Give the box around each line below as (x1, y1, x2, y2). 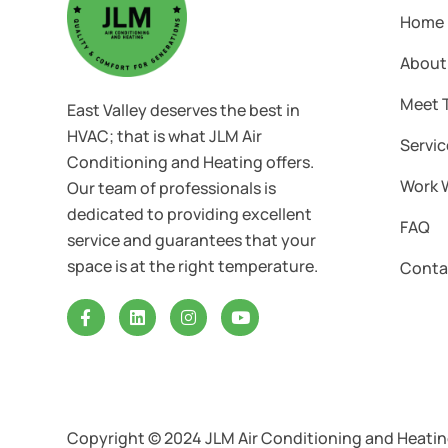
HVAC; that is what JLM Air (67, 124, 263, 147)
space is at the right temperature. (67, 254, 319, 277)
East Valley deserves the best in (67, 98, 301, 121)
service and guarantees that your (67, 228, 317, 251)
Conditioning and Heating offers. (67, 150, 315, 173)
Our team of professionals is (67, 176, 277, 199)
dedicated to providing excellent (67, 202, 313, 225)
